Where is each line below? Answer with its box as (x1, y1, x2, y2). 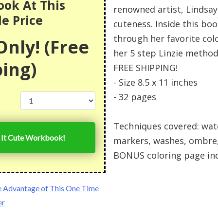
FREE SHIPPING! (113, 61, 178, 73)
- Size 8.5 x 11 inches (113, 76, 198, 88)
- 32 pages (113, 91, 156, 103)
